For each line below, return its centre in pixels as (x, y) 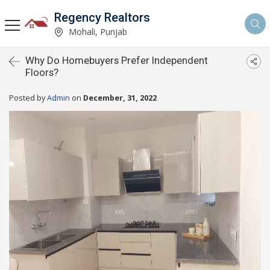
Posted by (28, 98)
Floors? (42, 72)
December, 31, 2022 (120, 98)
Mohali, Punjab (97, 31)
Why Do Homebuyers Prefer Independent (117, 60)
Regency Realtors (102, 17)
